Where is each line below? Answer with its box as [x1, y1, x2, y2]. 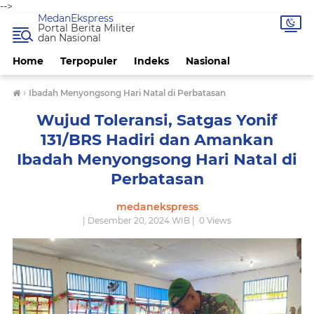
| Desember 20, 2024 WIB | [83, 215, 197, 226]
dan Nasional [38, 32, 101, 44]
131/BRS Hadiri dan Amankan [41, 130, 273, 149]
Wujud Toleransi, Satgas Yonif [36, 111, 278, 130]
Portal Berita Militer [38, 22, 135, 34]
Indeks [134, 55, 169, 67]
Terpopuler [60, 55, 117, 67]
